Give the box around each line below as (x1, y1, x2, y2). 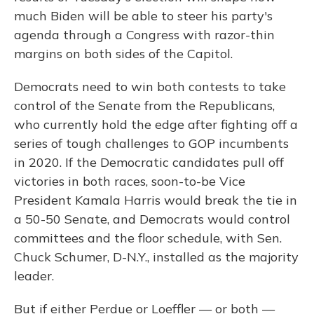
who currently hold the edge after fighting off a (14, 116, 298, 133)
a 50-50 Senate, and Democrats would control (14, 211, 290, 228)
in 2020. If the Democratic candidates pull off (14, 154, 284, 171)
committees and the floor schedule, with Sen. (14, 230, 282, 247)
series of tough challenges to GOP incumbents (14, 135, 289, 152)
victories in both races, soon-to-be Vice (14, 173, 245, 190)
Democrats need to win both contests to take (14, 78, 286, 95)
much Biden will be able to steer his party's (14, 8, 273, 25)
